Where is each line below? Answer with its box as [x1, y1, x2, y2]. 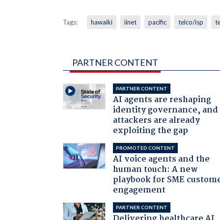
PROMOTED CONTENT [116, 144, 175, 151]
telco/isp [178, 18, 203, 26]
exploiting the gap [113, 124, 189, 137]
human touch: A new [113, 163, 198, 176]
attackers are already [113, 113, 200, 127]
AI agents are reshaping [113, 93, 212, 107]
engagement [113, 183, 166, 197]
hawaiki [90, 18, 112, 26]
